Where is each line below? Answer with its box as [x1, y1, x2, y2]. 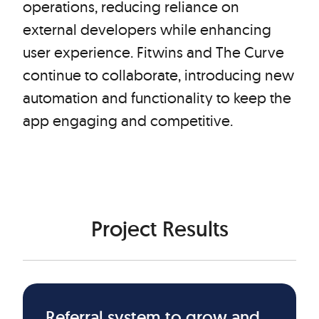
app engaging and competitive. [23, 111, 233, 130]
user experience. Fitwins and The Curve [23, 43, 284, 61]
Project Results [90, 215, 229, 243]
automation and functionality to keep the [23, 88, 291, 107]
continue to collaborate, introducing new [23, 66, 294, 84]
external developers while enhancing [23, 20, 271, 38]
